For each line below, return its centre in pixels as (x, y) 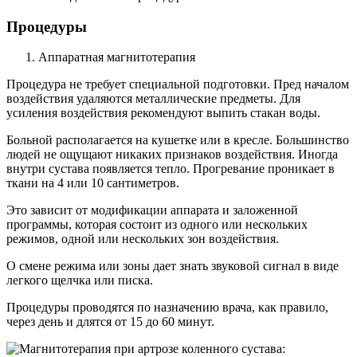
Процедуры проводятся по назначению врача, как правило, (167, 308)
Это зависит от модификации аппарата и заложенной (152, 210)
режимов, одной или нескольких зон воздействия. (143, 239)
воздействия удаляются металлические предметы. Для (153, 99)
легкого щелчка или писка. (80, 280)
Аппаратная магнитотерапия (117, 57)
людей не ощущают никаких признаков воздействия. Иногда (172, 155)
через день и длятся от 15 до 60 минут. (110, 322)
